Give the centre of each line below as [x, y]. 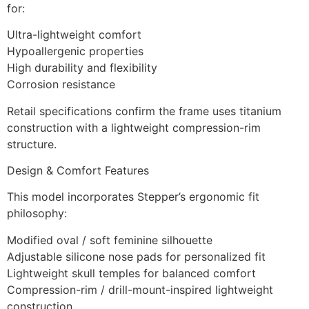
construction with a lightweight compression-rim [134, 127]
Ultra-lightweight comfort [74, 35]
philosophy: [37, 213]
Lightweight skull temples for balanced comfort [131, 273]
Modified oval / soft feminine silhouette [110, 240]
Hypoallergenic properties [75, 51]
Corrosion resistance [61, 84]
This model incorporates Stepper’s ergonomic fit [133, 197]
